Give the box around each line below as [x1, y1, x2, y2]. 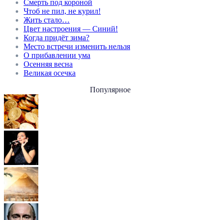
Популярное [89, 85, 131, 94]
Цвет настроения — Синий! [24, 25, 118, 33]
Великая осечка [24, 69, 76, 78]
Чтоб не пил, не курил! [24, 7, 101, 16]
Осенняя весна [24, 60, 73, 69]
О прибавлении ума [24, 51, 90, 60]
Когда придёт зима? [24, 33, 89, 42]
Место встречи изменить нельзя [24, 42, 130, 51]
